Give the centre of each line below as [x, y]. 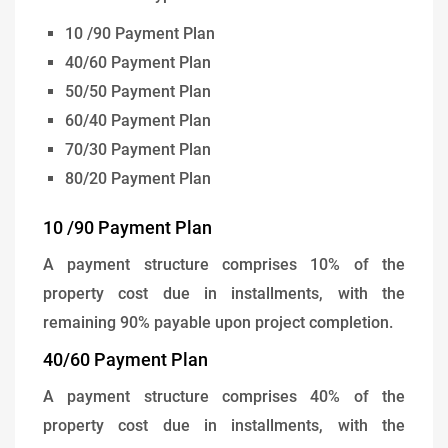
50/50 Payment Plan [138, 91]
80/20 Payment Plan [138, 178]
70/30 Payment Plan [138, 149]
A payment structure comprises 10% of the [224, 265]
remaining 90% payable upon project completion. [218, 323]
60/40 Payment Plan [138, 120]
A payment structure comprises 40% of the [224, 397]
